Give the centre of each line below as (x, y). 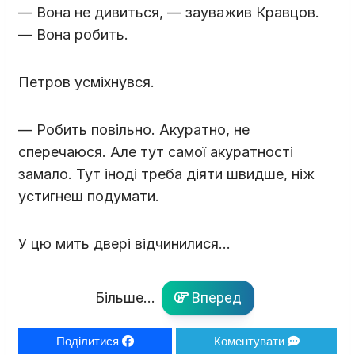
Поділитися (90, 341)
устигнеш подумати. (89, 196)
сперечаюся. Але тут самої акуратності (156, 151)
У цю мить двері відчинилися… (124, 243)
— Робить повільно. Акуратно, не (134, 129)
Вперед (215, 297)
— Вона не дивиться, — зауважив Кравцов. (169, 12)
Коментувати (250, 341)
